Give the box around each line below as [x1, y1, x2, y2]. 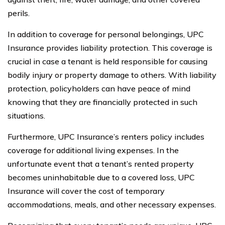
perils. [8, 8, 30, 18]
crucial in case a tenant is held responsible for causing [8, 56, 207, 66]
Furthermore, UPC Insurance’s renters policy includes [8, 131, 204, 142]
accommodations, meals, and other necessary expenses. [8, 199, 216, 209]
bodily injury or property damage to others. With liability [8, 69, 216, 80]
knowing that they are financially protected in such [8, 96, 197, 107]
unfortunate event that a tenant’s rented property [8, 158, 194, 169]
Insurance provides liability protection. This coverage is [8, 42, 212, 53]
